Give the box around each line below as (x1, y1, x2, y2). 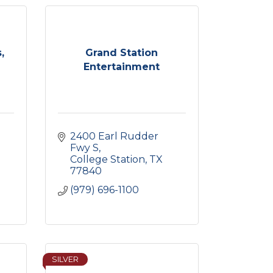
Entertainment (83, 60, 160, 73)
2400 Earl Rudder (69, 130, 158, 142)
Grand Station (85, 46, 158, 58)
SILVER (51, 255, 79, 264)
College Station (69, 154, 145, 165)
